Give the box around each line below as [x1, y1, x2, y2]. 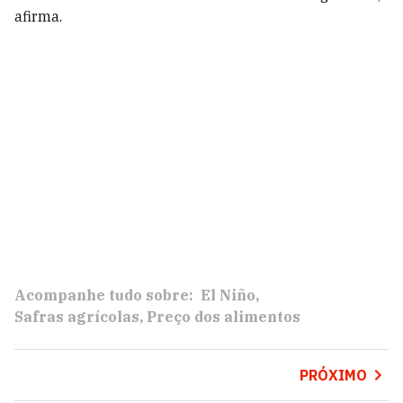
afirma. [14, 7, 62, 25]
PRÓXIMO [299, 366, 367, 384]
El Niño [201, 286, 255, 304]
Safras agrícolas [14, 308, 139, 326]
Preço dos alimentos [147, 308, 300, 326]
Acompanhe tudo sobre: [14, 286, 193, 304]
